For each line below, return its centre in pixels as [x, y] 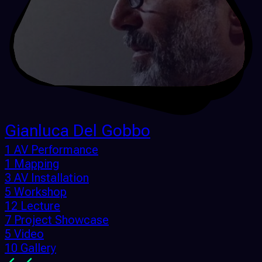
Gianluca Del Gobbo [77, 131]
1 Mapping [32, 164]
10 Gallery [30, 248]
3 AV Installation [47, 178]
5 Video [24, 234]
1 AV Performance [51, 150]
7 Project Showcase [57, 220]
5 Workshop [36, 192]
